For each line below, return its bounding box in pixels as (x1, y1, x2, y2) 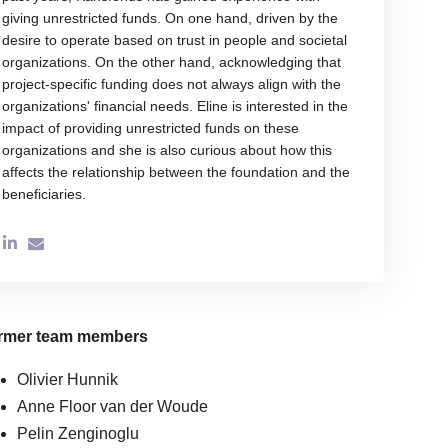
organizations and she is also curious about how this (2, 142, 333, 159)
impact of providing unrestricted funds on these (2, 120, 300, 137)
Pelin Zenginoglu (17, 425, 140, 442)
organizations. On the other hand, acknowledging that (2, 54, 342, 71)
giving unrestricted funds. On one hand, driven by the (2, 10, 339, 27)
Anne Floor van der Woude (17, 398, 209, 415)
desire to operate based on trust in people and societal (2, 32, 348, 49)
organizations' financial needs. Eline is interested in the (2, 98, 349, 115)
